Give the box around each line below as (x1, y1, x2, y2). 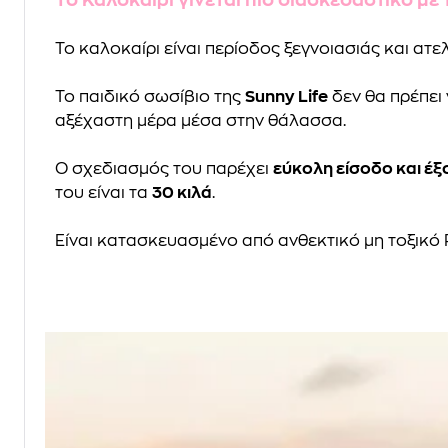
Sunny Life (245, 88, 328, 105)
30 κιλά (152, 184, 212, 201)
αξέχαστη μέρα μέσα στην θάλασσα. (55, 112, 346, 129)
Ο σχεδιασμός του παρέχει (55, 160, 273, 177)
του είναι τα (55, 184, 152, 201)
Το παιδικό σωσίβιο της (55, 88, 245, 105)
